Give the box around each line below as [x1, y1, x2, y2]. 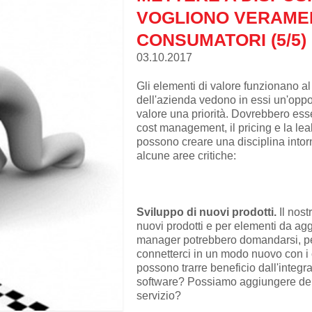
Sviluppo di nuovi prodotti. [136, 205, 279, 218]
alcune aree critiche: [136, 149, 236, 162]
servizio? [136, 289, 181, 302]
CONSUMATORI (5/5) [136, 29, 306, 49]
